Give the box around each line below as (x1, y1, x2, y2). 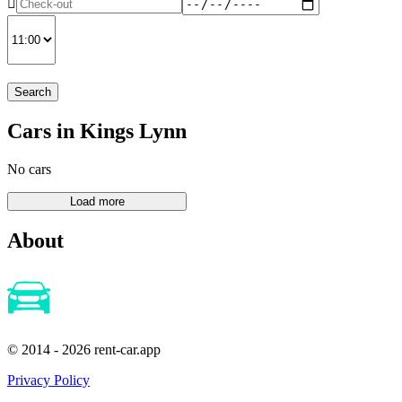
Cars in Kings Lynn (7, 118, 187, 143)
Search (14, 84, 51, 99)
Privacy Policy (7, 372, 90, 389)
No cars (7, 161, 51, 177)
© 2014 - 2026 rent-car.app (7, 342, 161, 358)
